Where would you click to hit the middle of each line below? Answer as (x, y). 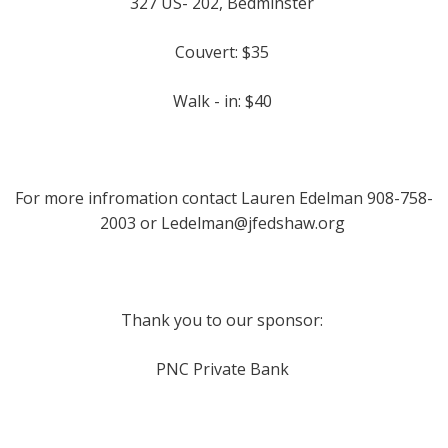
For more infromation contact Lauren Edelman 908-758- (224, 198)
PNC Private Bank (224, 369)
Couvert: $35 (224, 52)
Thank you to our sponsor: (224, 320)
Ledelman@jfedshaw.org (252, 223)
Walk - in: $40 (224, 101)
